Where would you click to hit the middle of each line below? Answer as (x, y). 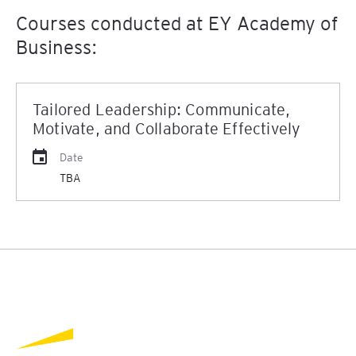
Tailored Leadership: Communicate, (162, 109)
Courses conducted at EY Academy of (177, 23)
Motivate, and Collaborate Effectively (167, 128)
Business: (56, 46)
